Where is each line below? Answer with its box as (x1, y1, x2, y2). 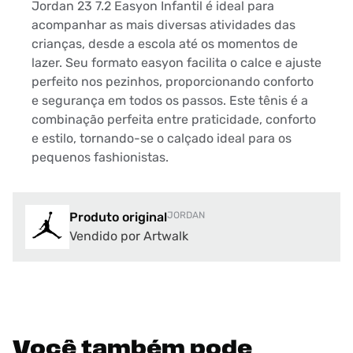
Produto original (69, 209, 167, 225)
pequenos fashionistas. (32, 149, 169, 165)
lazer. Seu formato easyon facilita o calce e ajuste (32, 54, 321, 70)
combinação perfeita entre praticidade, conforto (32, 111, 316, 127)
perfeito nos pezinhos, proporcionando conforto (32, 73, 314, 89)
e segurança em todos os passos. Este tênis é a (32, 92, 308, 108)
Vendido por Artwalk (69, 228, 188, 243)
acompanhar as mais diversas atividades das (32, 17, 295, 32)
